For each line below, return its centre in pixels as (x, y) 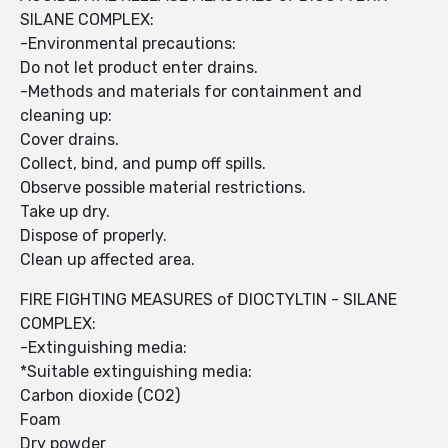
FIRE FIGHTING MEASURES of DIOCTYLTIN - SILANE (208, 300)
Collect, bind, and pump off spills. (145, 164)
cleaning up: (66, 116)
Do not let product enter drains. (139, 68)
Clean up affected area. (107, 260)
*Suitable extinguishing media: (136, 372)
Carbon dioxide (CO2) (102, 396)
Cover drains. (71, 140)
